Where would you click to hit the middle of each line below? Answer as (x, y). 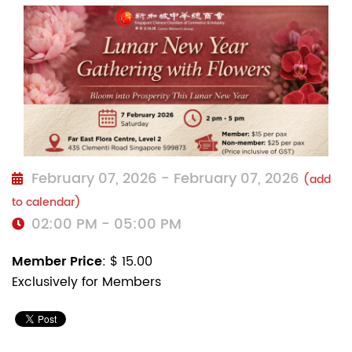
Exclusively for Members (86, 282)
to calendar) (46, 202)
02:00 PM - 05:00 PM (104, 224)
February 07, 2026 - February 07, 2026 (165, 178)
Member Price (57, 261)
